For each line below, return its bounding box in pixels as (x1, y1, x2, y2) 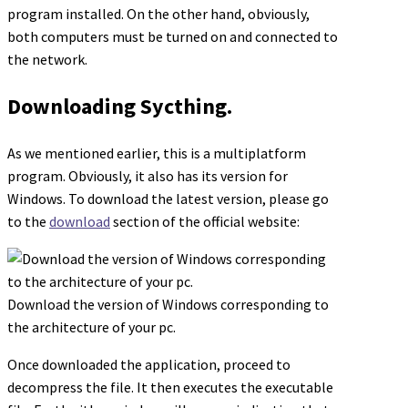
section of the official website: (110, 211, 300, 230)
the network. (7, 49, 87, 68)
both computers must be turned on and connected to (7, 26, 338, 46)
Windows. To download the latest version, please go (7, 189, 329, 208)
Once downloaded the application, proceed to (7, 354, 291, 373)
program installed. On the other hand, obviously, (7, 4, 310, 23)
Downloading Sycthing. (7, 91, 232, 120)
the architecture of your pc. (7, 317, 176, 336)
